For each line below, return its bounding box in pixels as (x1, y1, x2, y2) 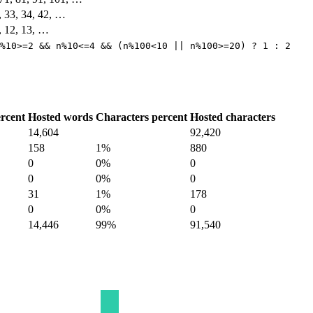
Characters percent (96, 110, 187, 123)
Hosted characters (190, 110, 275, 123)
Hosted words (28, 110, 93, 123)
